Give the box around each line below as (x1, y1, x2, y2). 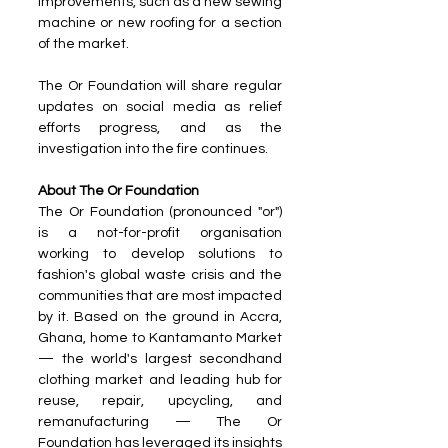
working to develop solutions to (38, 246, 282, 261)
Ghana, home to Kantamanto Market (38, 330, 282, 345)
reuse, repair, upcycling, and (38, 393, 282, 408)
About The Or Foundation (38, 183, 199, 198)
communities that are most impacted (38, 288, 282, 303)
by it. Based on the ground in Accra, (38, 309, 282, 324)
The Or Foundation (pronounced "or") (38, 204, 282, 219)
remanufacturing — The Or (38, 414, 282, 429)
